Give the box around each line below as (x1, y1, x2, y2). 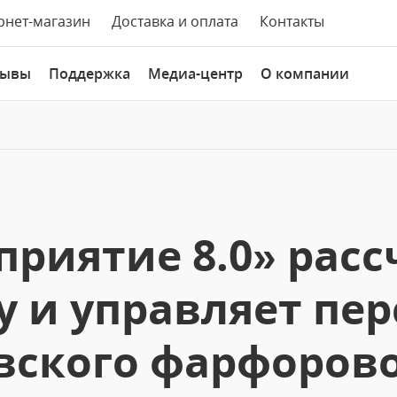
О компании (261, 64, 349, 83)
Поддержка (49, 64, 130, 83)
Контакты (260, 12, 324, 31)
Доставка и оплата (112, 12, 238, 31)
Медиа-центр (148, 64, 243, 83)
